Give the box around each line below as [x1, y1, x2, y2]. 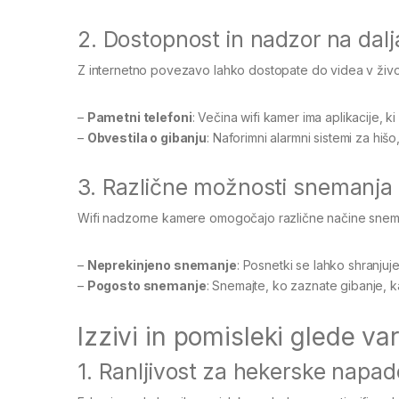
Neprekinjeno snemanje [86, 256, 237, 273]
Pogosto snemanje [86, 277, 207, 293]
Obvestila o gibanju [86, 129, 208, 145]
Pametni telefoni [86, 109, 192, 125]
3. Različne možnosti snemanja [77, 173, 393, 200]
